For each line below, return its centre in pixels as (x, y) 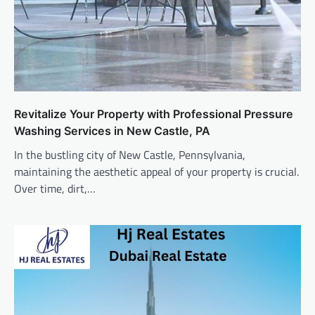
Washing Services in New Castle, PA (112, 131)
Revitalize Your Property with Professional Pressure (154, 114)
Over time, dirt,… (55, 189)
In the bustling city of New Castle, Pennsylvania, (130, 155)
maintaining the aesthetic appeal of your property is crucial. (156, 172)
